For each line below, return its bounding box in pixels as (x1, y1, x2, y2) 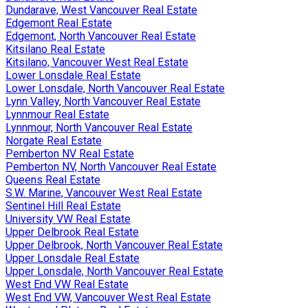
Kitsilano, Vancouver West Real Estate (5, 55, 188, 69)
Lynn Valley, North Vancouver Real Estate (5, 94, 201, 108)
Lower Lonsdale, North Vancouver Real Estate (5, 81, 225, 95)
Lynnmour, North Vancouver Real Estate (5, 120, 192, 134)
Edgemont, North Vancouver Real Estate (5, 29, 196, 43)
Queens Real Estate (5, 173, 100, 186)
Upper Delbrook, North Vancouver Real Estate (5, 238, 223, 252)
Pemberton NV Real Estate (5, 146, 134, 160)
